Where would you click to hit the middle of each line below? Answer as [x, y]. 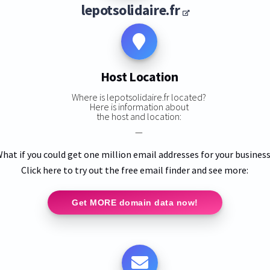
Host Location [139, 77]
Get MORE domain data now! [135, 202]
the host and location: [139, 116]
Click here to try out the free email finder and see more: [135, 170]
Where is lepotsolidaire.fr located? [139, 97]
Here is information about [139, 106]
